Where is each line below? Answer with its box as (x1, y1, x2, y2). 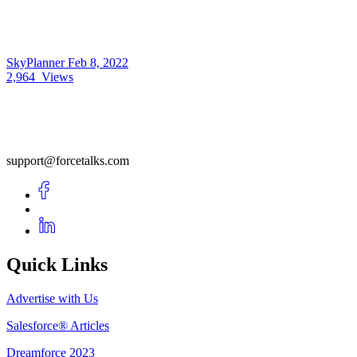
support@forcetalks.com (6, 153, 129, 167)
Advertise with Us (6, 291, 98, 305)
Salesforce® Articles (6, 318, 109, 332)
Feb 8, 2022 (68, 55, 128, 69)
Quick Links (6, 253, 108, 275)
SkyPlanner (6, 55, 68, 69)
